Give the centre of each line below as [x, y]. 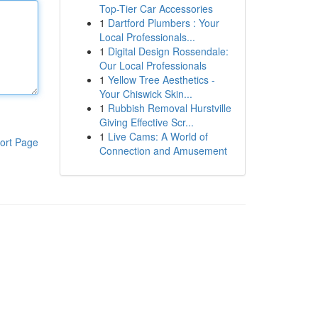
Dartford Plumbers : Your [163, 23]
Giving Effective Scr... [146, 122]
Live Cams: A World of [158, 136]
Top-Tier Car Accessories [156, 9]
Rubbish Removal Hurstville [169, 108]
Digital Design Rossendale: [168, 51]
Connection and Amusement [163, 150]
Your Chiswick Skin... [146, 94]
